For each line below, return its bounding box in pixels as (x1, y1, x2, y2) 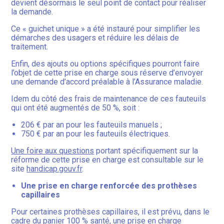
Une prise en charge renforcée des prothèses (21, 181, 197, 191)
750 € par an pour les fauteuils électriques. (21, 129, 170, 139)
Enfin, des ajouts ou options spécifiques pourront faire (11, 59, 200, 69)
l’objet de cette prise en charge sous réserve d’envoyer (11, 68, 203, 78)
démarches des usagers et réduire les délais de (11, 33, 179, 43)
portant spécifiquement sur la (94, 146, 198, 156)
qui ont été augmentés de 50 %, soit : (11, 103, 140, 113)
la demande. (11, 7, 53, 17)
